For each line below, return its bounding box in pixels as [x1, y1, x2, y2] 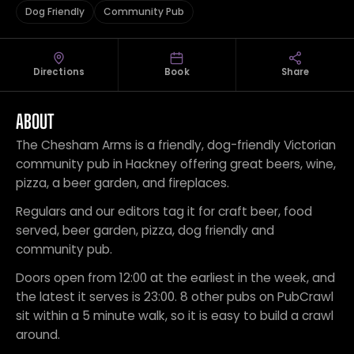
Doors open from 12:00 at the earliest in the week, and [16, 269, 335, 286]
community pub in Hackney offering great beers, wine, [16, 156, 336, 172]
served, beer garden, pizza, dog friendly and [16, 222, 274, 239]
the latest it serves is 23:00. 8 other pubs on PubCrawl [16, 288, 333, 305]
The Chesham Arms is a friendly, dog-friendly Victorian [16, 137, 336, 153]
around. [16, 326, 60, 343]
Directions [32, 66, 85, 78]
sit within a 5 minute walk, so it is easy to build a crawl [16, 307, 333, 324]
